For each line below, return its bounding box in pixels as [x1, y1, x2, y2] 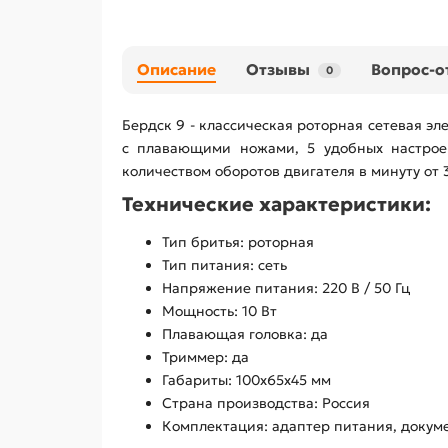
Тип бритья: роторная [162, 233, 314, 252]
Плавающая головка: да [162, 325, 328, 344]
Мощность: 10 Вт [162, 302, 277, 321]
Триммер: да [162, 348, 249, 367]
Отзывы [246, 60, 310, 80]
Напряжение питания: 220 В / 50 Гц [162, 279, 410, 298]
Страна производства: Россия [162, 394, 370, 413]
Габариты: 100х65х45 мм [162, 371, 331, 390]
